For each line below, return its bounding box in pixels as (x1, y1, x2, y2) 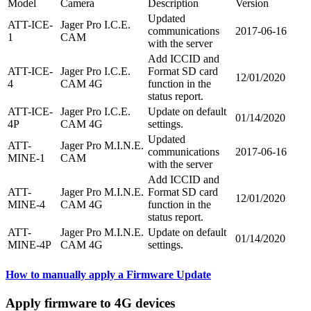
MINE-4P (8, 239, 51, 251)
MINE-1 (8, 152, 45, 165)
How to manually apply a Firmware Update (6, 268, 211, 280)
